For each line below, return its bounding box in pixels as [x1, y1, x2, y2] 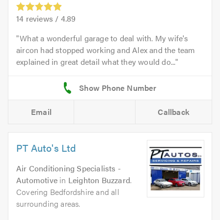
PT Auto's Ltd [16, 140, 77, 155]
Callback [158, 106, 190, 118]
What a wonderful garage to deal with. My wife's [20, 32, 189, 44]
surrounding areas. [16, 198, 81, 210]
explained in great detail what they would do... [16, 56, 176, 68]
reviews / [24, 13, 61, 25]
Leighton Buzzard [68, 174, 131, 186]
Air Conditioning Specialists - [16, 163, 121, 174]
